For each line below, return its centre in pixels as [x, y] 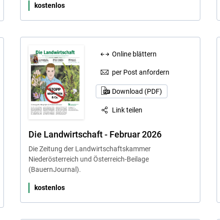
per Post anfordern [141, 72]
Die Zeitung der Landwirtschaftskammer [89, 149]
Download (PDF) [137, 92]
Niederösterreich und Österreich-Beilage [88, 159]
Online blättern [135, 54]
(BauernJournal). [55, 169]
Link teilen [127, 110]
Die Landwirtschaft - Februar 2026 [95, 134]
